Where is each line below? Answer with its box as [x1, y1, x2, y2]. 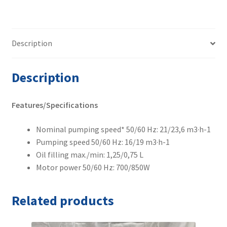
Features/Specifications [11, 99, 98, 110]
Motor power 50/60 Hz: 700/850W [35, 162, 150, 172]
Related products [11, 193, 114, 209]
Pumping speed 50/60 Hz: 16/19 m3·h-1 [35, 136, 170, 147]
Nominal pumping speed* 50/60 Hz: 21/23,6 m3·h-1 [35, 124, 211, 134]
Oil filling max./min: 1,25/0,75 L [35, 149, 143, 160]
